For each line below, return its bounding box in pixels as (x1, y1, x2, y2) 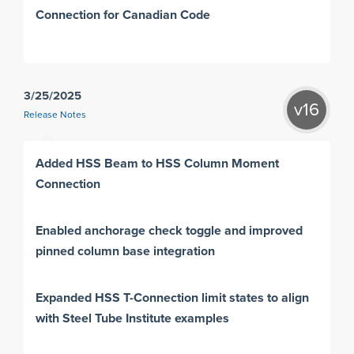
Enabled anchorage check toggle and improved (36, 220, 303, 239)
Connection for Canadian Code (36, 6, 211, 24)
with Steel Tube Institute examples (36, 308, 230, 327)
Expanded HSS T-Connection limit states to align (36, 288, 310, 307)
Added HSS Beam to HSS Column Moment (36, 153, 280, 172)
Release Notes (24, 111, 86, 121)
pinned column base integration (36, 241, 216, 260)
